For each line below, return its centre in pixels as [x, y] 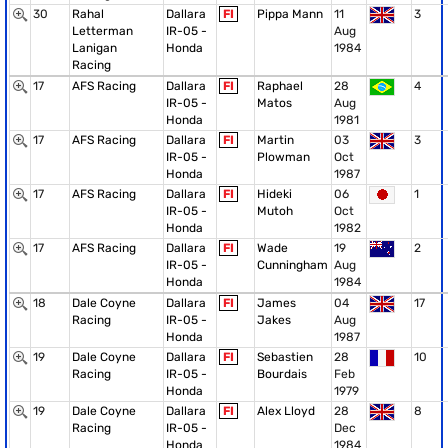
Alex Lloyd [286, 411]
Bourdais [282, 374]
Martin [275, 140]
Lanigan [94, 48]
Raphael [280, 86]
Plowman [283, 157]
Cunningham [292, 265]
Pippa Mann [290, 14]
